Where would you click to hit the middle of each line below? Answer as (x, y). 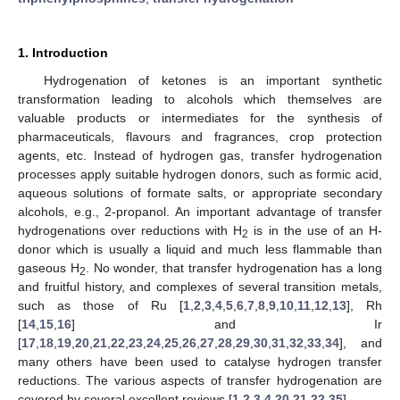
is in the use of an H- (316, 230)
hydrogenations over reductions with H (130, 230)
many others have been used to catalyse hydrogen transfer (200, 361)
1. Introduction (63, 52)
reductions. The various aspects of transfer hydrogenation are (200, 380)
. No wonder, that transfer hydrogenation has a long (234, 267)
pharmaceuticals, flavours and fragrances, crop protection (200, 136)
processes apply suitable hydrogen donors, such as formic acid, (200, 174)
